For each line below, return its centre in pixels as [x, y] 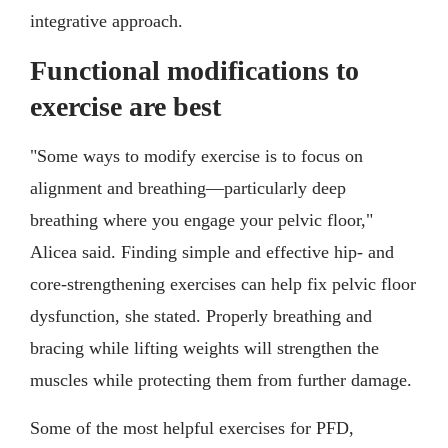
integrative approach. [106, 20]
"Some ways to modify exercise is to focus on [196, 155]
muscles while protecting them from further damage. [221, 379]
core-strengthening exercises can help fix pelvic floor [223, 283]
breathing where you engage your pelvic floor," [201, 219]
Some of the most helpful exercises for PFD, [192, 427]
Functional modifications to [194, 70]
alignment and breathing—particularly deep [188, 187]
